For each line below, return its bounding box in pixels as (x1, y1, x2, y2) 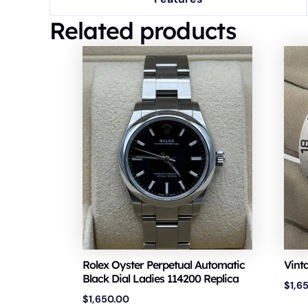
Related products (49, 15, 236, 45)
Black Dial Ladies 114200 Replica (82, 272, 239, 286)
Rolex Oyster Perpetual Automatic (82, 258, 245, 272)
